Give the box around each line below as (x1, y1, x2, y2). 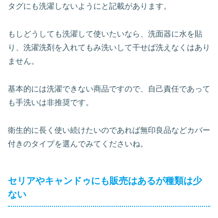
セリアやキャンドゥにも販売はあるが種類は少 (8, 175, 202, 186)
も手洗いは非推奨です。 (8, 98, 93, 107)
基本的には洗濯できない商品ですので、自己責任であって (8, 84, 210, 93)
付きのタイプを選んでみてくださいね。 (8, 139, 148, 148)
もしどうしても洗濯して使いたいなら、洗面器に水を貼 (8, 29, 202, 38)
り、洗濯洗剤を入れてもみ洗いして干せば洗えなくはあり (8, 43, 210, 52)
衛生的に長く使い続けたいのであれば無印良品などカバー (8, 126, 210, 134)
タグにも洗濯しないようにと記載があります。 (8, 2, 171, 11)
